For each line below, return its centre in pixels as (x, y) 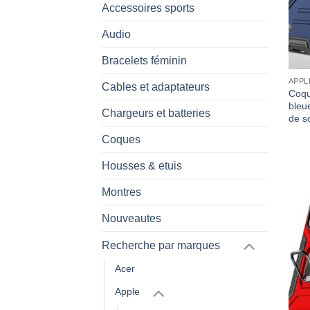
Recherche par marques (161, 245)
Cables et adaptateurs (156, 86)
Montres (121, 192)
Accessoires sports (148, 8)
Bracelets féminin (144, 60)
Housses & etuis (142, 165)
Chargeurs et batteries (156, 113)
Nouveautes (131, 218)
